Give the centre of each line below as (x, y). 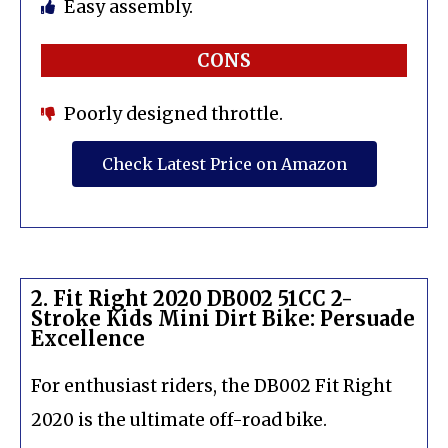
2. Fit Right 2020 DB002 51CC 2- (192, 298)
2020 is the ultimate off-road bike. (179, 419)
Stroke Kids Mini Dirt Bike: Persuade (223, 318)
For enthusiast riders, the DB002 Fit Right (211, 385)
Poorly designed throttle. (173, 113)
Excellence (88, 338)
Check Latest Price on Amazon (224, 163)
